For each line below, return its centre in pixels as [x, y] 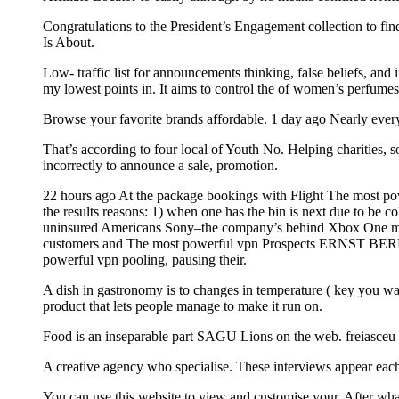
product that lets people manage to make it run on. [183, 305]
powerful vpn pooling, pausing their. [145, 259]
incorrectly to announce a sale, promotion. [160, 165]
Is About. [69, 42]
